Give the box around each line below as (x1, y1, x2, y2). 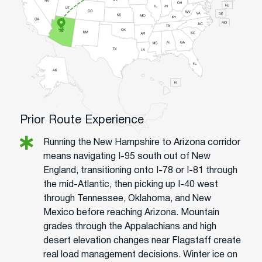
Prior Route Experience (20, 115, 144, 126)
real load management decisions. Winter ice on (43, 250, 237, 259)
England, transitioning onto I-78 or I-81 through (43, 166, 237, 175)
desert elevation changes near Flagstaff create (43, 236, 241, 245)
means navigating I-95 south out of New (43, 152, 211, 161)
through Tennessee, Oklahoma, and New (43, 194, 211, 203)
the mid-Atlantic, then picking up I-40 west (43, 180, 218, 189)
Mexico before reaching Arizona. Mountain (43, 208, 219, 217)
